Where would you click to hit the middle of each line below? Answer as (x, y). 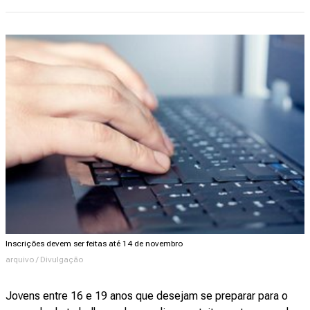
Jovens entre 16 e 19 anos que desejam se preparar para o (147, 295)
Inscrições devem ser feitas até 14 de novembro (94, 243)
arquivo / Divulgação (44, 259)
